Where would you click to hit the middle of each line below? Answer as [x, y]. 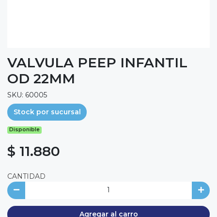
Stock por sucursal [47, 112]
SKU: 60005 [27, 95]
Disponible [25, 130]
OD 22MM [41, 78]
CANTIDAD [26, 177]
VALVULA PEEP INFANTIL [97, 62]
